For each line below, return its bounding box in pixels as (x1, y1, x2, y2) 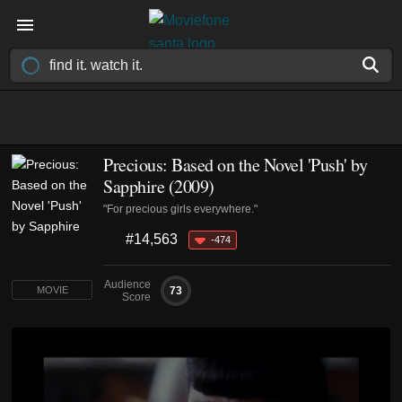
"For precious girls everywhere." (103, 203, 258, 215)
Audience (104, 278, 151, 291)
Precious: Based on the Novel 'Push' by (103, 153, 367, 177)
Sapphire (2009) (103, 174, 214, 198)
